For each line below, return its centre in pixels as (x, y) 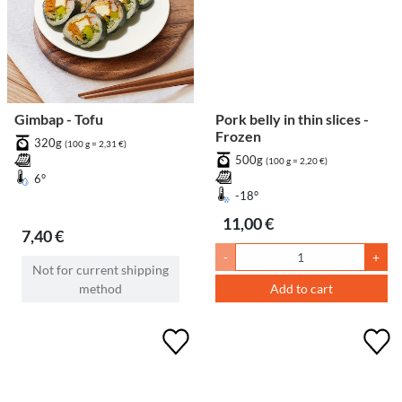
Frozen (238, 136)
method (100, 289)
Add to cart (301, 289)
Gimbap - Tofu (59, 119)
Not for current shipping (100, 270)
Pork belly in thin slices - (292, 119)
